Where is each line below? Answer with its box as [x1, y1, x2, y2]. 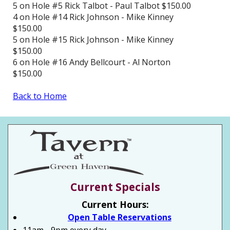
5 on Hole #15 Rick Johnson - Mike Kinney [13, 34, 174, 46]
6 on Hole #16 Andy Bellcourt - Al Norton [13, 56, 170, 68]
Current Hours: [81, 198, 149, 211]
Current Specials [70, 180, 160, 195]
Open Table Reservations [67, 212, 171, 223]
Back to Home [13, 90, 67, 102]
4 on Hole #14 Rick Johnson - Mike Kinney [13, 11, 174, 23]
